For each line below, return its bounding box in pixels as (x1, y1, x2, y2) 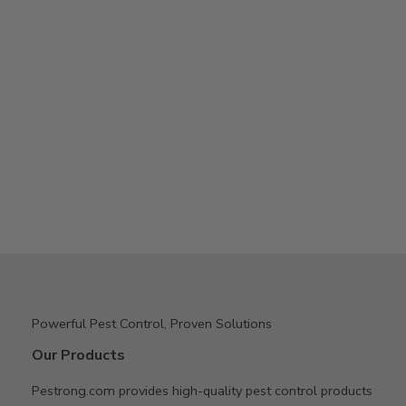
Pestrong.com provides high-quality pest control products (32, 381, 372, 400)
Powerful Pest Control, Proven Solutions (32, 314, 272, 333)
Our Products (32, 344, 125, 365)
